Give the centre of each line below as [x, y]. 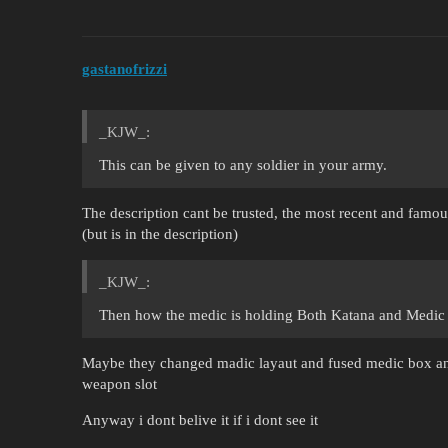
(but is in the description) [160, 234]
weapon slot [119, 384]
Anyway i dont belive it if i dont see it [200, 420]
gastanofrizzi [124, 69]
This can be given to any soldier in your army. [243, 165]
